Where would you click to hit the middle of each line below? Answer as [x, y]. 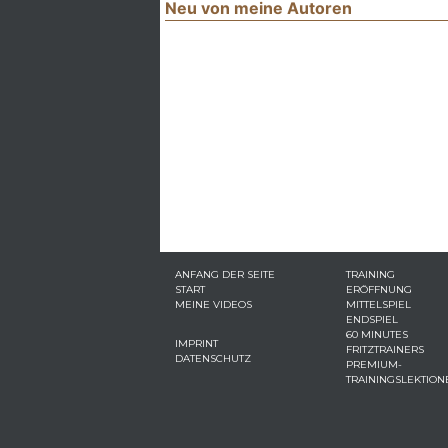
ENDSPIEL [371, 319]
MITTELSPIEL [378, 304]
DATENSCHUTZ [213, 358]
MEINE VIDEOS [213, 304]
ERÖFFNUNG [378, 289]
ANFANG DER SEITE [225, 274]
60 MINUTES [376, 334]
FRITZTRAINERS [384, 349]
